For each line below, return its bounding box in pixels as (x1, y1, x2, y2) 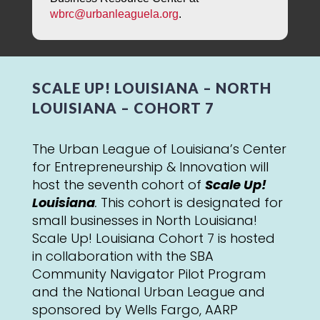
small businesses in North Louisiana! (31, 211, 257, 230)
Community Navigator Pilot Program (31, 265, 266, 284)
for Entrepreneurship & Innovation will (31, 158, 269, 176)
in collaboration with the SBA (31, 247, 214, 266)
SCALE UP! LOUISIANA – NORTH (31, 79, 271, 97)
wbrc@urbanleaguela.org (49, 8, 179, 21)
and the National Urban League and (31, 283, 265, 301)
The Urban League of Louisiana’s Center (31, 140, 286, 159)
